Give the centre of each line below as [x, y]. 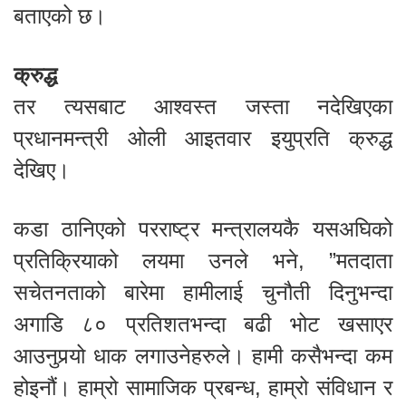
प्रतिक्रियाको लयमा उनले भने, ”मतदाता [203, 260]
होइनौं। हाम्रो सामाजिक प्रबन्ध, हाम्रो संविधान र [203, 387]
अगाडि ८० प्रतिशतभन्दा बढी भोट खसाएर [203, 324]
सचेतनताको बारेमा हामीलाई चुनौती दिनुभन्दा [203, 292]
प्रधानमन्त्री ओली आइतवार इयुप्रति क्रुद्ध [203, 138]
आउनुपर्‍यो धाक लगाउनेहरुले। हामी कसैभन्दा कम [203, 355]
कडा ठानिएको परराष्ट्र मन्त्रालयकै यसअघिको [203, 228]
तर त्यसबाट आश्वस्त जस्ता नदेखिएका [203, 106]
